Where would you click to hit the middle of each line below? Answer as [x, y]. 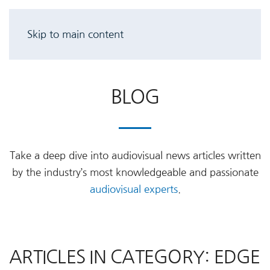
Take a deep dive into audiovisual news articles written [135, 155]
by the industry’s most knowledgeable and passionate [135, 172]
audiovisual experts [133, 189]
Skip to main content [75, 34]
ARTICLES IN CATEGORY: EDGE [135, 257]
